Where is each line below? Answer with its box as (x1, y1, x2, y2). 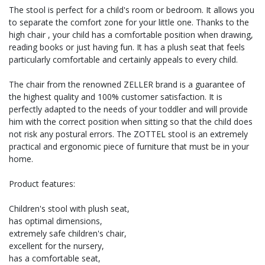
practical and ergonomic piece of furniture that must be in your (9, 141, 249, 153)
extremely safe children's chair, (9, 228, 127, 240)
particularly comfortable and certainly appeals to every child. (9, 54, 238, 66)
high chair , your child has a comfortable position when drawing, (9, 29, 253, 41)
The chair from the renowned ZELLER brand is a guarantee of (9, 79, 245, 91)
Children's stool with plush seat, (9, 203, 130, 215)
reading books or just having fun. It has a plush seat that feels (9, 41, 245, 53)
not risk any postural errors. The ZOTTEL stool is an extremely (9, 128, 248, 140)
